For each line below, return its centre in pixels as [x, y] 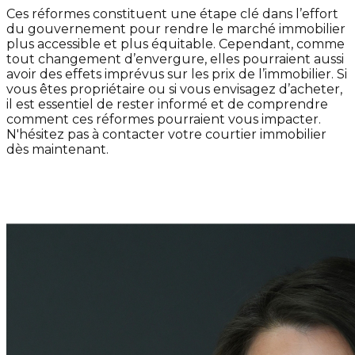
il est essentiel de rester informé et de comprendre [167, 104]
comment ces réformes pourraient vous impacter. [165, 119]
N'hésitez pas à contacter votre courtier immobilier [166, 134]
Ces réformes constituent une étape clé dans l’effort [172, 14]
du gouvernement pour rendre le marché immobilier [176, 29]
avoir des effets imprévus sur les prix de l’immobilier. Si [177, 74]
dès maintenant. [57, 149]
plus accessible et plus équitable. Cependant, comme [176, 44]
